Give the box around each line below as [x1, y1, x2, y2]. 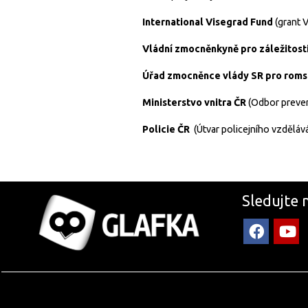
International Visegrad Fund [142, 16, 273, 28]
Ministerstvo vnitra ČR [142, 97, 246, 109]
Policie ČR [142, 124, 194, 135]
